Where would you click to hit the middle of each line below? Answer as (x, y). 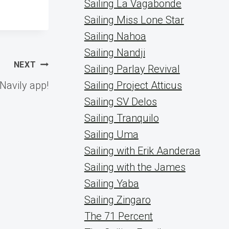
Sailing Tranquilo (121, 118)
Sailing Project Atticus (133, 85)
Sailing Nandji (114, 53)
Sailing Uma (111, 134)
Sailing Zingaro (117, 200)
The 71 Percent (118, 216)
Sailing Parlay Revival (132, 69)
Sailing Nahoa (115, 36)
